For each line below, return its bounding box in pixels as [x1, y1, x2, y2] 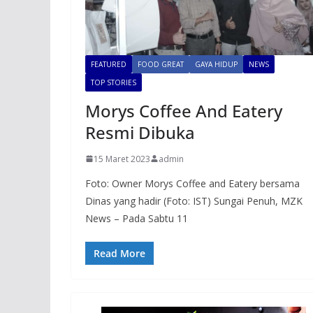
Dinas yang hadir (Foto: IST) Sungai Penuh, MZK [85, 194, 303, 208]
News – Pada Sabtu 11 [85, 211, 188, 225]
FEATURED [91, 59, 126, 69]
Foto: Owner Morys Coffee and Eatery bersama [85, 176, 300, 190]
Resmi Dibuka [85, 120, 195, 144]
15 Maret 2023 [94, 152, 150, 165]
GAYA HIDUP [195, 59, 238, 69]
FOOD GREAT [138, 59, 184, 69]
